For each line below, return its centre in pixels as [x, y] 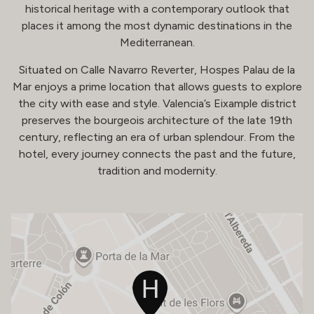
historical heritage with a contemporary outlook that [157, 9]
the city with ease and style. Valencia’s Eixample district [157, 103]
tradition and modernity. [157, 171]
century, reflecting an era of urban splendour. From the [157, 137]
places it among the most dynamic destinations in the [157, 26]
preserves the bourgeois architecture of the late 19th [157, 120]
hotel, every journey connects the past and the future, [157, 154]
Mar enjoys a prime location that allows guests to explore [157, 87]
